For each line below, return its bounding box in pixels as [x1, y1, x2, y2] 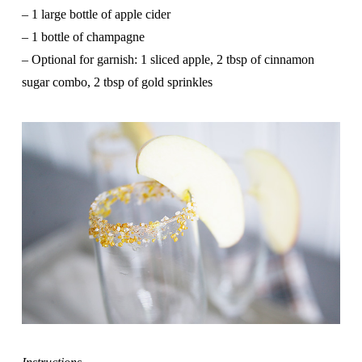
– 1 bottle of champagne [21, 30, 145, 44]
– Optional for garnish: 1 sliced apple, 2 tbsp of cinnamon [21, 53, 314, 67]
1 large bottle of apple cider [31, 7, 170, 22]
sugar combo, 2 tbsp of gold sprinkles [21, 75, 213, 90]
